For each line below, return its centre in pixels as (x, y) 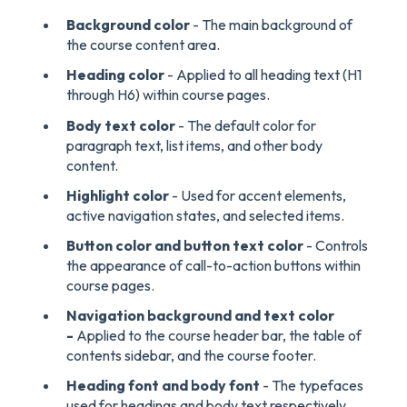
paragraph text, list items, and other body (194, 145)
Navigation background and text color (200, 316)
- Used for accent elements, (258, 195)
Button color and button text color (185, 246)
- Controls (336, 246)
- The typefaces (312, 386)
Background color (128, 25)
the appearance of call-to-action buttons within (213, 266)
